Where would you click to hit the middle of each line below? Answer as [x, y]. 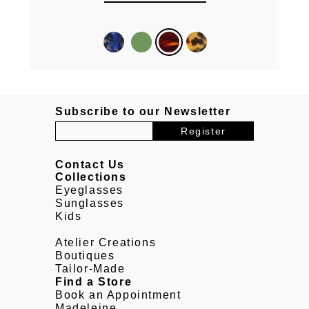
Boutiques [85, 256]
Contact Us [90, 165]
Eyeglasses [90, 190]
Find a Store [94, 282]
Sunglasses [90, 203]
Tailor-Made [90, 269]
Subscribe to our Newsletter [143, 111]
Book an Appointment [118, 295]
